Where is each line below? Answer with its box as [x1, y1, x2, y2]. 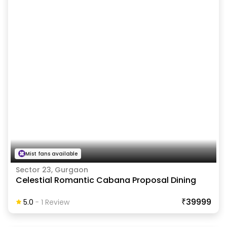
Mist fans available [25, 149, 78, 158]
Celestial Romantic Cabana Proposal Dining [15, 174, 196, 186]
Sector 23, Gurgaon [15, 164, 88, 175]
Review [43, 197, 69, 207]
